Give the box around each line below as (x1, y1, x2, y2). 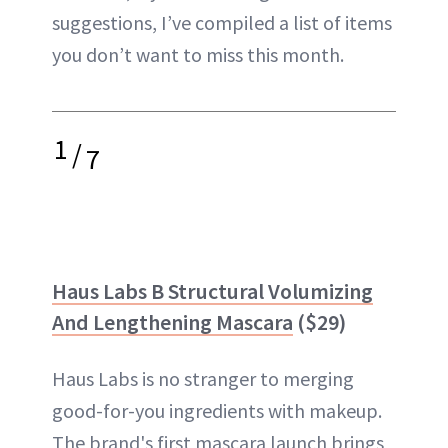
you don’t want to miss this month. (52, 41, 344, 67)
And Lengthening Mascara (52, 307, 293, 336)
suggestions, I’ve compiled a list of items (52, 9, 392, 35)
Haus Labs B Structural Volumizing (52, 276, 373, 305)
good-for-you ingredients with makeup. (52, 397, 382, 423)
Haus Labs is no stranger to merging (52, 365, 354, 391)
